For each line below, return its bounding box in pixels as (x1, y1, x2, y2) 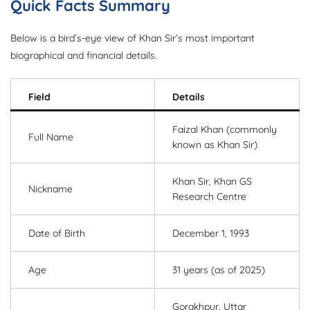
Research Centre (172, 190, 246, 203)
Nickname (28, 183, 73, 196)
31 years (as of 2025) (172, 264, 265, 277)
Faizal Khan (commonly (172, 123, 277, 136)
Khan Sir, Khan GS (172, 175, 252, 188)
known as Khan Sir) (172, 138, 257, 152)
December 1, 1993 (172, 227, 249, 240)
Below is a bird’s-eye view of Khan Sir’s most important (10, 32, 255, 45)
